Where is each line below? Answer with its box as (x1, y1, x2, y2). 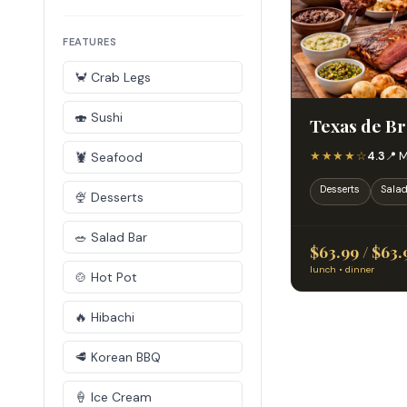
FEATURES (63, 35, 117, 48)
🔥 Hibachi (74, 309, 134, 325)
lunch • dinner (310, 263, 374, 275)
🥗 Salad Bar (74, 229, 147, 245)
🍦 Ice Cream (74, 389, 152, 405)
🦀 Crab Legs (74, 69, 151, 85)
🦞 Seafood (74, 149, 143, 165)
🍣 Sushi (74, 109, 123, 125)
